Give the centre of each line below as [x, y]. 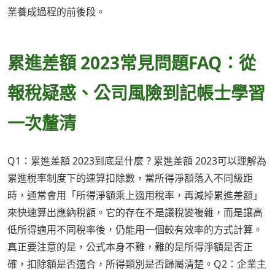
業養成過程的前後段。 [56, 12]
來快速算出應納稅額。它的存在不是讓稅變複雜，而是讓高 [135, 213]
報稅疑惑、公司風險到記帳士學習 [136, 92]
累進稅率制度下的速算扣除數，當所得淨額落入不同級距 [130, 178]
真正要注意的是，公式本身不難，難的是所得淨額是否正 [130, 247]
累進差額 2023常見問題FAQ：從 [132, 62]
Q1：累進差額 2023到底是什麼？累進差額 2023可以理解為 [137, 161]
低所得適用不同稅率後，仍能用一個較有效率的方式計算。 [135, 230]
